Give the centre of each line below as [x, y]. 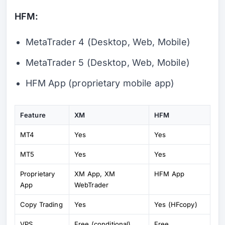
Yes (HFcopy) [176, 204]
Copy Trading [41, 204]
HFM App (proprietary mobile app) [100, 83]
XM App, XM [95, 174]
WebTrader [91, 185]
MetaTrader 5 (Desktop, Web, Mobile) [107, 62]
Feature [33, 115]
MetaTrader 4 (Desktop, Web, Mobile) [108, 42]
